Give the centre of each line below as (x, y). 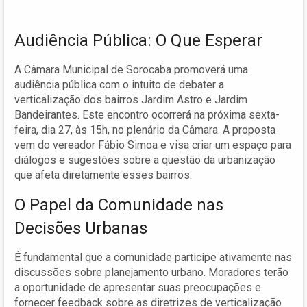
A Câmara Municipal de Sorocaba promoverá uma (131, 69)
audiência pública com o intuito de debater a (119, 84)
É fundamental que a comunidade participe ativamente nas (153, 257)
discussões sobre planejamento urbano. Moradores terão (151, 272)
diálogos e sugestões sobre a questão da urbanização (145, 160)
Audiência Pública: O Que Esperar (138, 40)
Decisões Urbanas (81, 228)
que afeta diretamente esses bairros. (103, 175)
